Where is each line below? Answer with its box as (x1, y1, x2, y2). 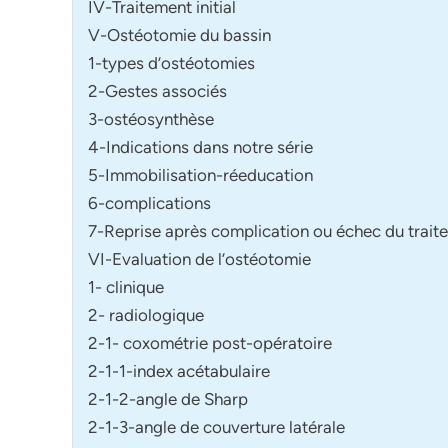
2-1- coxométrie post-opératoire (88, 332, 332, 353)
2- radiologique (88, 304, 204, 325)
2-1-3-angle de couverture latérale (88, 416, 345, 437)
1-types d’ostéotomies (88, 52, 255, 73)
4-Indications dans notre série (88, 136, 313, 157)
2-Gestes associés (88, 80, 227, 101)
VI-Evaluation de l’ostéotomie (88, 248, 311, 269)
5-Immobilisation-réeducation (88, 164, 313, 185)
